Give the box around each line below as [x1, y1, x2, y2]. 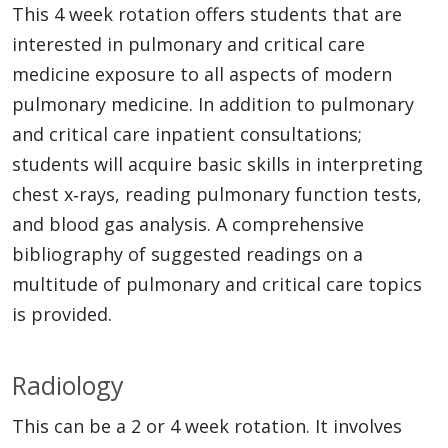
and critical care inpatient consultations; [12, 121, 362, 146]
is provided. [12, 301, 112, 326]
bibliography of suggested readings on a [12, 241, 363, 266]
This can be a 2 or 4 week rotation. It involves [12, 413, 402, 438]
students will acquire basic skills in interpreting [12, 151, 423, 176]
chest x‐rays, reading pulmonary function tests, [12, 181, 422, 206]
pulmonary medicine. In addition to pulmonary [12, 91, 414, 116]
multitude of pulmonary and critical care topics [12, 271, 422, 296]
